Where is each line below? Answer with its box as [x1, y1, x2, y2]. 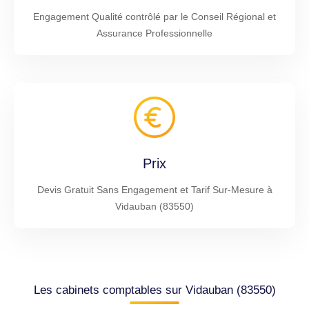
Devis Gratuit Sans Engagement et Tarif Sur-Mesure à [37, 183, 272, 195]
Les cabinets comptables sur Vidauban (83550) [33, 283, 276, 297]
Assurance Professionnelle [97, 27, 212, 39]
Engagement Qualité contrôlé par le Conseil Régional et [33, 10, 276, 22]
